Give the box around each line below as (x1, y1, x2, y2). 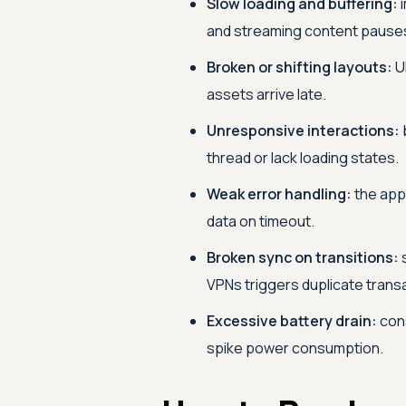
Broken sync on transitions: (206, 247, 399, 267)
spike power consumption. (206, 338, 383, 358)
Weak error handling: (206, 184, 352, 204)
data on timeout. (206, 211, 314, 231)
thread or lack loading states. (206, 148, 399, 168)
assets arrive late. (206, 84, 326, 104)
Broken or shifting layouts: (206, 57, 392, 77)
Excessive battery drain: (206, 311, 377, 331)
